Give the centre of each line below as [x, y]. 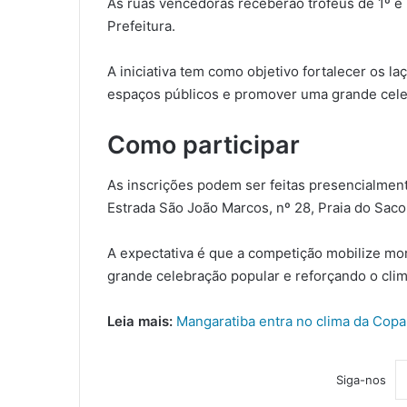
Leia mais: [140, 322]
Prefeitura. [141, 25]
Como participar [203, 144]
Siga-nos [361, 380]
